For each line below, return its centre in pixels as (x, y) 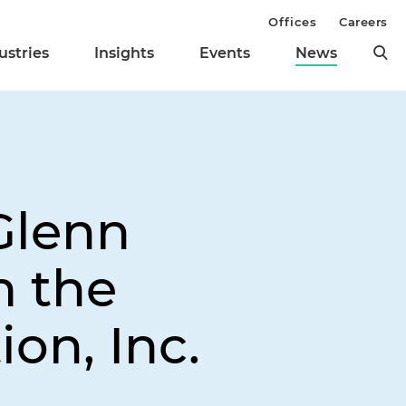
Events (225, 53)
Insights (124, 53)
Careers (363, 22)
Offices (293, 22)
